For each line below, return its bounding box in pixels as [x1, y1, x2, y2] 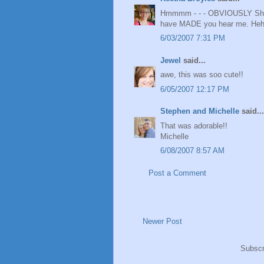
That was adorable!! [160, 121, 227, 130]
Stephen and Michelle [160, 107, 239, 116]
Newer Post [143, 217, 182, 226]
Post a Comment [148, 168, 206, 177]
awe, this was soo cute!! [160, 70, 243, 80]
